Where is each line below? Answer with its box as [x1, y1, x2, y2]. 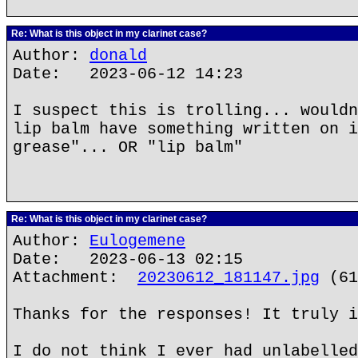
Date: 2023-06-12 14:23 [13, 65, 243, 83]
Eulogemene [89, 232, 185, 250]
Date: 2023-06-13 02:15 [13, 250, 243, 268]
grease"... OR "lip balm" [13, 138, 243, 157]
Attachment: [13, 268, 137, 287]
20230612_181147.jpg [137, 268, 320, 287]
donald [89, 46, 147, 65]
